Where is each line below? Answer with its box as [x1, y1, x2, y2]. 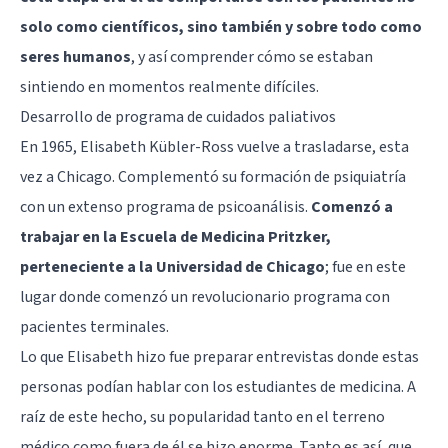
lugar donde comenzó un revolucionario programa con [20, 285, 390, 308]
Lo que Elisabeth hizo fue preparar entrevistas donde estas [20, 345, 419, 368]
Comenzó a [311, 195, 393, 218]
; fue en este [325, 255, 406, 278]
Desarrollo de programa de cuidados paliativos [20, 105, 336, 128]
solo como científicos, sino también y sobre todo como [20, 15, 422, 38]
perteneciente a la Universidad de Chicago [20, 255, 325, 278]
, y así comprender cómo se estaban [131, 45, 373, 68]
